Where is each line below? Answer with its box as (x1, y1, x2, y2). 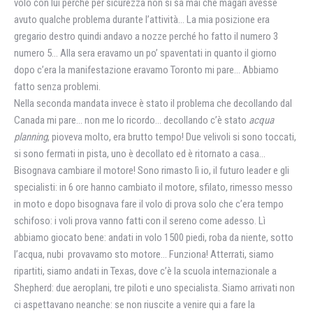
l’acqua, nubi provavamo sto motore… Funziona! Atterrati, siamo (14, 248, 274, 261)
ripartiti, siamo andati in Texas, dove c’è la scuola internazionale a (14, 265, 277, 277)
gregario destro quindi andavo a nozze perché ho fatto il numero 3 (14, 30, 278, 43)
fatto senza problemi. (14, 80, 101, 93)
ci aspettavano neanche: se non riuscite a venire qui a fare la (14, 298, 255, 311)
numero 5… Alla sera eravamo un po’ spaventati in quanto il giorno (14, 47, 277, 59)
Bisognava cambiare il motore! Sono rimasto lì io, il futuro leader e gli (14, 164, 289, 177)
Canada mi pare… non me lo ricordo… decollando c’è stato (14, 114, 249, 126)
